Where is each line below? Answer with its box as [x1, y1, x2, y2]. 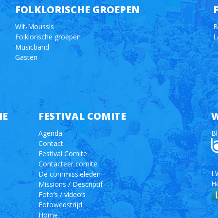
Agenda [38, 128, 62, 138]
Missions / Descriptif [38, 180, 103, 189]
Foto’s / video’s [38, 190, 86, 199]
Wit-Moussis [15, 22, 54, 31]
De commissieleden [38, 169, 101, 179]
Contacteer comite [38, 159, 97, 168]
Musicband [15, 42, 49, 52]
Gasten [15, 53, 37, 62]
